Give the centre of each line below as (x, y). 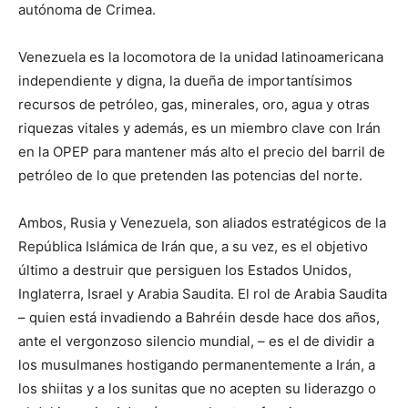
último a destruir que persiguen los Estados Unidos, (185, 270)
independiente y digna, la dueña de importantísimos (185, 81)
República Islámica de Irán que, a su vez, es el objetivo (193, 247)
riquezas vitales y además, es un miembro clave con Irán (199, 128)
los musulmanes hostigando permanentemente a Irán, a (197, 365)
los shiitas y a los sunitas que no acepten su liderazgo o (197, 389)
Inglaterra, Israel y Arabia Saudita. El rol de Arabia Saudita (203, 294)
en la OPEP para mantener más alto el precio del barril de (202, 152)
